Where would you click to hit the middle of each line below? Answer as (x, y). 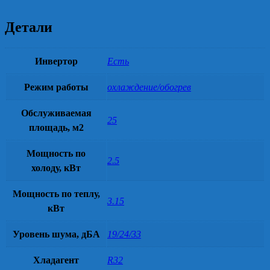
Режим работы (56, 87)
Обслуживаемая (56, 113)
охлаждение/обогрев (149, 87)
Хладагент (56, 260)
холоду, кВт (56, 168)
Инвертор (56, 61)
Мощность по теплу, (56, 193)
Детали (29, 27)
